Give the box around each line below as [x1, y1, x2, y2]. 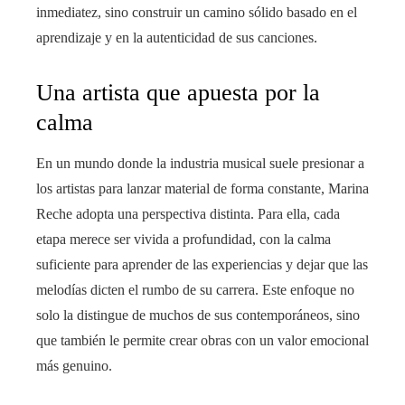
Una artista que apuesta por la [36, 80, 320, 107]
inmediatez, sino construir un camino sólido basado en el [36, 5, 357, 21]
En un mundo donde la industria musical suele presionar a [36, 155, 364, 172]
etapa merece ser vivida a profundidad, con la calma [36, 231, 331, 248]
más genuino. [36, 358, 112, 374]
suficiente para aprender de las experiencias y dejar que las [36, 257, 368, 273]
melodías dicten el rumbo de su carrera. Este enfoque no [36, 282, 354, 298]
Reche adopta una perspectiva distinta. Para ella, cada [36, 206, 340, 222]
